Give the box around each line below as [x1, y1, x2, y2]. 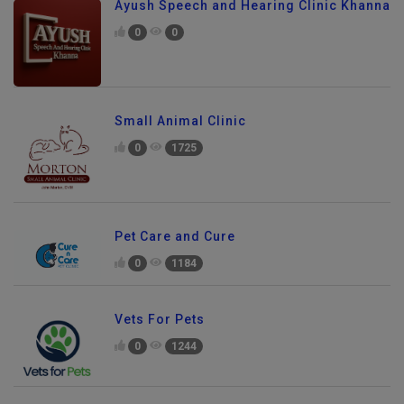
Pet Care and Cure [115, 229, 235, 244]
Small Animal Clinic [115, 114, 246, 129]
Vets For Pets [115, 311, 205, 326]
